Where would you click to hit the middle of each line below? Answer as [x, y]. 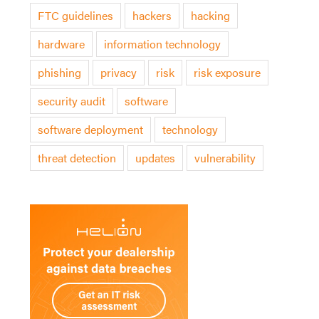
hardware [61, 43]
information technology [162, 43]
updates [155, 157]
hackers [152, 15]
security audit [71, 100]
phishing [59, 72]
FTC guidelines [75, 15]
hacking [210, 15]
